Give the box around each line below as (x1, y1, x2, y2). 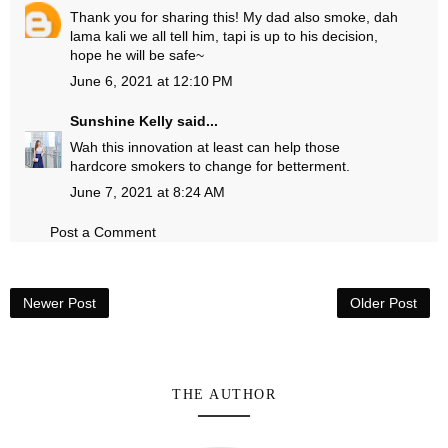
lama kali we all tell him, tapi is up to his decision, (70, 28, 378, 44)
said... (173, 113, 218, 129)
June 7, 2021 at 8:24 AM (70, 184, 225, 200)
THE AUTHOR (172, 387, 276, 402)
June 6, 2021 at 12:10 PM (70, 73, 233, 89)
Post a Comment (50, 224, 156, 240)
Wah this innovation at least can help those (70, 139, 340, 155)
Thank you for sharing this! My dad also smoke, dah (70, 9, 398, 25)
